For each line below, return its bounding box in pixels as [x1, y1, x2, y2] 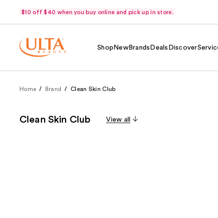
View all [106, 116, 131, 123]
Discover [168, 44, 198, 51]
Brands [128, 44, 150, 51]
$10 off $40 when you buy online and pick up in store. [21, 9, 173, 15]
